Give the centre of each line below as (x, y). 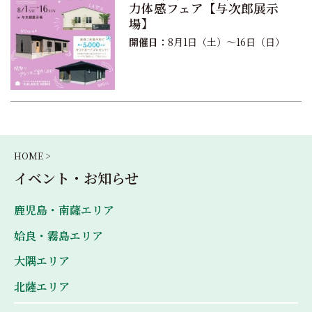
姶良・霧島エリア (58, 235)
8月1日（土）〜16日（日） (226, 41)
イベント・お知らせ (76, 178)
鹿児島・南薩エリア (64, 210)
